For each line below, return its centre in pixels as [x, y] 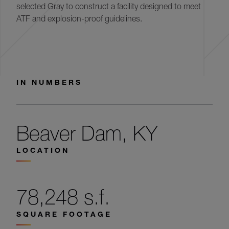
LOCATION [43, 150]
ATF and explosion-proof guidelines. [79, 18]
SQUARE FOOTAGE [64, 214]
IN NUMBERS [49, 82]
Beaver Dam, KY [87, 133]
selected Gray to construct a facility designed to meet [109, 6]
